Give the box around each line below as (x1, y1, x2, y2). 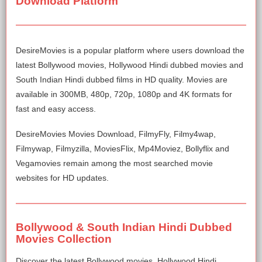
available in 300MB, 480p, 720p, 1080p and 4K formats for (16, 89, 232, 99)
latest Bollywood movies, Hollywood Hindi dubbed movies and (16, 60, 243, 70)
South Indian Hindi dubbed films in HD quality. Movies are (16, 74, 227, 84)
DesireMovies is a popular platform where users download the (16, 45, 244, 55)
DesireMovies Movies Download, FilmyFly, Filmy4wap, (16, 129, 216, 139)
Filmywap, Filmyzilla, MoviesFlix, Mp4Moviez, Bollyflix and (16, 143, 229, 153)
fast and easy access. (16, 104, 96, 113)
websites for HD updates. (16, 173, 109, 182)
